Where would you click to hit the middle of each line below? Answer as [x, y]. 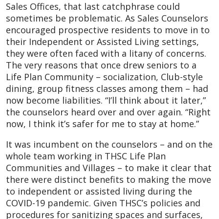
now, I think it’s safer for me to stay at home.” [102, 123]
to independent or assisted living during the [99, 191]
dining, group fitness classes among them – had [107, 88]
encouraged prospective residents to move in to [108, 30]
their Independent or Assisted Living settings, [102, 41]
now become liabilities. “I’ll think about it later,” [106, 100]
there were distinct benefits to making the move [109, 179]
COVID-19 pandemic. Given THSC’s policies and [103, 203]
